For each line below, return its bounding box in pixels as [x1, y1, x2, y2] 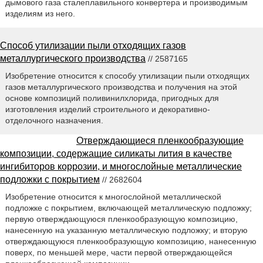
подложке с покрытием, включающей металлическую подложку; [5, 203, 252, 213]
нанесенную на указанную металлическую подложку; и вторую [5, 225, 248, 235]
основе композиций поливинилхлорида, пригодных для [5, 93, 219, 103]
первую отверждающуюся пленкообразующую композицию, [5, 214, 238, 224]
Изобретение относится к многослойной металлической [5, 191, 221, 201]
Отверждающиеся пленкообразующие [76, 135, 244, 146]
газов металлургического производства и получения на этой [5, 82, 237, 92]
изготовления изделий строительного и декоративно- [5, 104, 210, 114]
